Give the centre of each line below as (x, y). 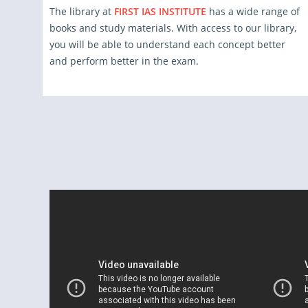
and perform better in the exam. (124, 61)
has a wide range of (254, 11)
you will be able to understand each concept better (167, 44)
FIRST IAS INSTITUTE (161, 11)
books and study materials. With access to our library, (173, 28)
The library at (81, 11)
